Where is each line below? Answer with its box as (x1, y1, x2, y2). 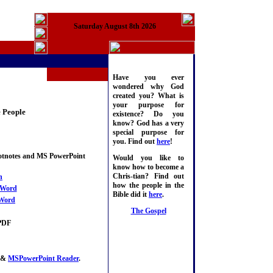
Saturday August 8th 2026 (73, 22, 156, 31)
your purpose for (113, 101, 184, 110)
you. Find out (113, 137, 157, 146)
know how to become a (113, 163, 184, 172)
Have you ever (113, 73, 184, 82)
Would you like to (113, 154, 184, 163)
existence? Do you (113, 110, 184, 119)
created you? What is (113, 91, 184, 101)
